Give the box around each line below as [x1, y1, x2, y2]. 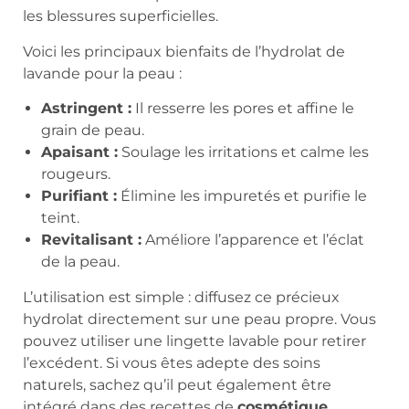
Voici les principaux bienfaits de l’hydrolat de [23, 42, 345, 60]
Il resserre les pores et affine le [131, 100, 354, 118]
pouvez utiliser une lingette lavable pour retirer [23, 332, 366, 351]
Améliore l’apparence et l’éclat [142, 231, 364, 249]
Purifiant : [41, 187, 117, 205]
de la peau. [41, 253, 120, 271]
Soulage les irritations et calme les [118, 143, 369, 162]
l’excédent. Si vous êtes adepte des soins [23, 354, 320, 372]
